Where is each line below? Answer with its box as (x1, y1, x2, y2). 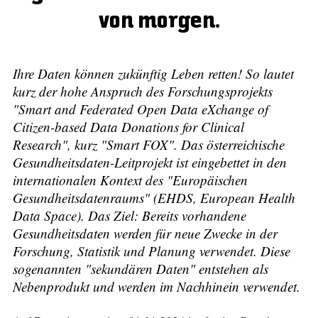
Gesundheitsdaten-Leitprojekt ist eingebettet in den (13, 153, 287, 171)
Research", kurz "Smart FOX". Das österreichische (13, 135, 285, 153)
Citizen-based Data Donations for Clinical (13, 117, 244, 136)
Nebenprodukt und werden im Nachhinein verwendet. (13, 277, 300, 295)
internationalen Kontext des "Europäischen (13, 170, 248, 189)
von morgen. (98, 9, 220, 34)
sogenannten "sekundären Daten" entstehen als (13, 259, 268, 278)
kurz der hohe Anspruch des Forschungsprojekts (13, 82, 273, 100)
